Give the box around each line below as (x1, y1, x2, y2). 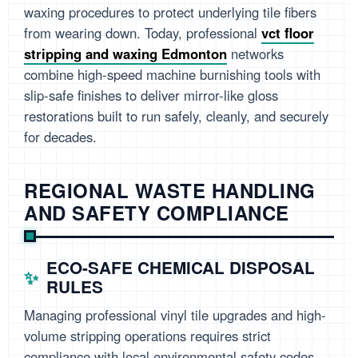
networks (227, 44, 284, 64)
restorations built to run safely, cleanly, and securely (24, 106, 328, 126)
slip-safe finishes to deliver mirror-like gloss (24, 86, 278, 105)
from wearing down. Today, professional (24, 23, 261, 43)
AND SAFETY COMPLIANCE (24, 199, 289, 227)
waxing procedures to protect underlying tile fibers (24, 2, 316, 22)
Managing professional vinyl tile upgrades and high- (24, 305, 326, 325)
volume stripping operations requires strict (24, 326, 271, 346)
